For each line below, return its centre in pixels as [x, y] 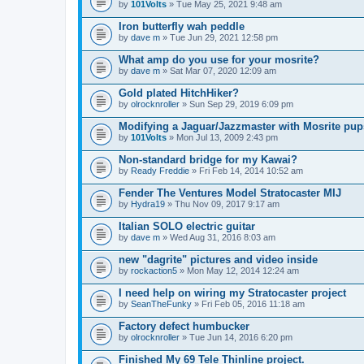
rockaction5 [154, 270]
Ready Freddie [160, 170]
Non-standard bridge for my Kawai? [208, 159]
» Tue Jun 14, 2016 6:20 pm [236, 337]
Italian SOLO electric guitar [187, 226]
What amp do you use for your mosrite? [219, 59]
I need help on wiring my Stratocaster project [232, 292]
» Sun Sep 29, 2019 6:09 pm [236, 104]
